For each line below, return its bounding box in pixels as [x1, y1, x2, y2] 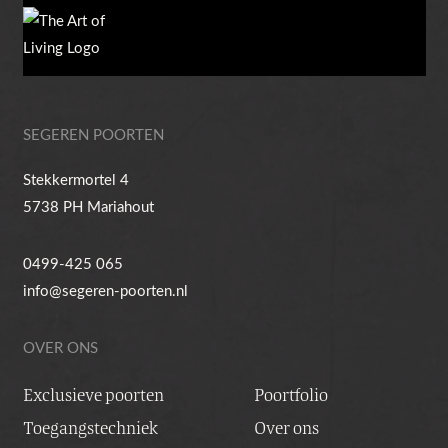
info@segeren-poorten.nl [22, 279, 188, 300]
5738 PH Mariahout [22, 195, 154, 216]
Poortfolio [253, 384, 328, 405]
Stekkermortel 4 [22, 168, 129, 189]
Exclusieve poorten [22, 384, 164, 405]
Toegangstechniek [22, 417, 158, 438]
